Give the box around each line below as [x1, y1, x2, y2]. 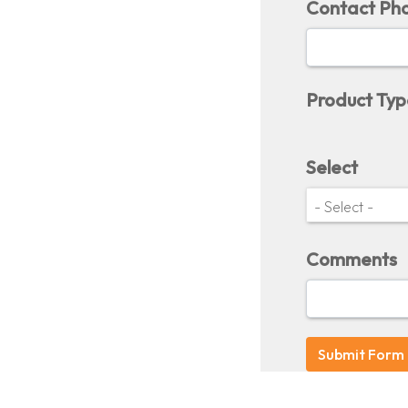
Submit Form [318, 344, 404, 363]
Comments [306, 248, 397, 271]
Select [306, 156, 358, 179]
